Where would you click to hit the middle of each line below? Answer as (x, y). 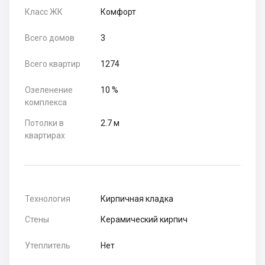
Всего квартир (53, 64)
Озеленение (49, 90)
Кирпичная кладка (137, 199)
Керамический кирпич (144, 220)
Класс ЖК (44, 12)
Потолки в (44, 123)
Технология (48, 199)
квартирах (45, 136)
